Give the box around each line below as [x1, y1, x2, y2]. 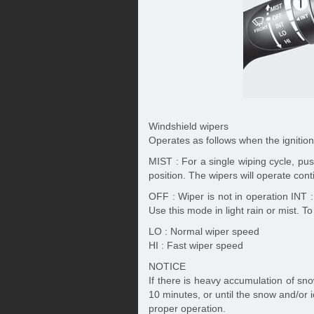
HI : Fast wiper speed [149, 240, 243, 251]
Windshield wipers [149, 121, 228, 132]
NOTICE [149, 261, 186, 272]
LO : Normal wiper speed [149, 226, 259, 237]
